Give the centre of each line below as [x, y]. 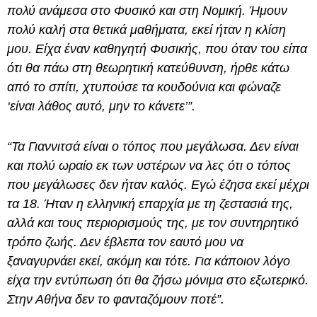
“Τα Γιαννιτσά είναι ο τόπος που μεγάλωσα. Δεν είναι [153, 147]
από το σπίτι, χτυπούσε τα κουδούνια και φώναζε [144, 87]
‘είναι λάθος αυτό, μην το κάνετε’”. [101, 106]
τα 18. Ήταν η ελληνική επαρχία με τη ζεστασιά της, [150, 204]
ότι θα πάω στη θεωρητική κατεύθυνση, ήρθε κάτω [148, 68]
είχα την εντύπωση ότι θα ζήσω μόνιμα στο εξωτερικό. [158, 281]
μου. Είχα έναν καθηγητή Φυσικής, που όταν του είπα [157, 49]
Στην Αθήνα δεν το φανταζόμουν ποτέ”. [117, 300]
